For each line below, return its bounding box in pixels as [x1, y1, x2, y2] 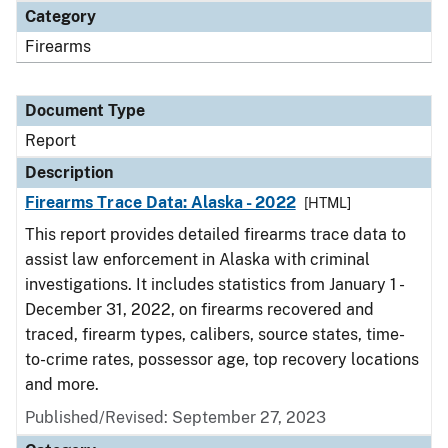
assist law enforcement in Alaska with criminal [25, 250, 370, 269]
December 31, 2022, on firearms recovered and [25, 300, 374, 319]
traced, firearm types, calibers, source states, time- [25, 325, 405, 344]
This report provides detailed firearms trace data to [25, 225, 406, 244]
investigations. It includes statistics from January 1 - [25, 275, 402, 294]
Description [25, 163, 113, 182]
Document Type [25, 101, 145, 120]
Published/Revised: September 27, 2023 [25, 408, 326, 427]
